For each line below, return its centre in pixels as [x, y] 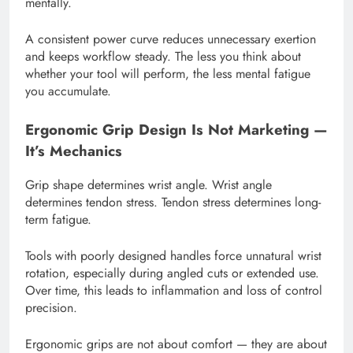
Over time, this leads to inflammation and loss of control [174, 290]
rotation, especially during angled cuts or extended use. [172, 273]
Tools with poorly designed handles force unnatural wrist [173, 255]
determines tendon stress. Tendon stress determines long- [173, 202]
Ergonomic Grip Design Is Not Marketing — [176, 130]
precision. [51, 307]
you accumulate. [68, 91]
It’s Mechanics [74, 151]
